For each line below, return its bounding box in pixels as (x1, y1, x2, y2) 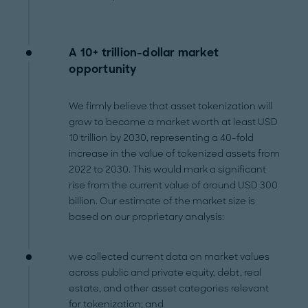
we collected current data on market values (69, 251, 270, 263)
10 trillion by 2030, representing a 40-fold (69, 132, 254, 144)
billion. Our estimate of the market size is (69, 195, 256, 208)
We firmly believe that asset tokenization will (69, 100, 273, 113)
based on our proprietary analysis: (69, 211, 225, 223)
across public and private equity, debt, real (69, 267, 262, 279)
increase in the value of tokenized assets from (69, 148, 280, 160)
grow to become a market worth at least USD (69, 116, 278, 129)
